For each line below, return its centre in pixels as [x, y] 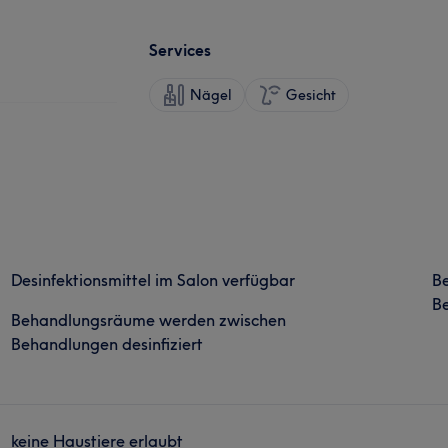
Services [180, 49]
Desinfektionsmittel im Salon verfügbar [153, 279]
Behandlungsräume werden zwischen [149, 319]
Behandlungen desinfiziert [107, 343]
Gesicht [311, 94]
